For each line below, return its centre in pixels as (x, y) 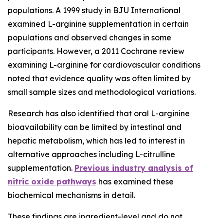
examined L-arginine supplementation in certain (98, 24)
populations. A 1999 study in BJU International (94, 10)
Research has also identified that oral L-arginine (99, 113)
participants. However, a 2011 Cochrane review (96, 51)
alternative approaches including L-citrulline (91, 154)
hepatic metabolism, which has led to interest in (96, 141)
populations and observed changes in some (90, 37)
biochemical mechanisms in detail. (72, 195)
